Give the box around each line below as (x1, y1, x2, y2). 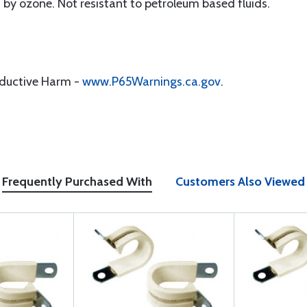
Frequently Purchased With (2, 174, 152, 189)
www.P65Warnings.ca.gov (82, 74, 221, 89)
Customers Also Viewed (175, 174, 305, 189)
